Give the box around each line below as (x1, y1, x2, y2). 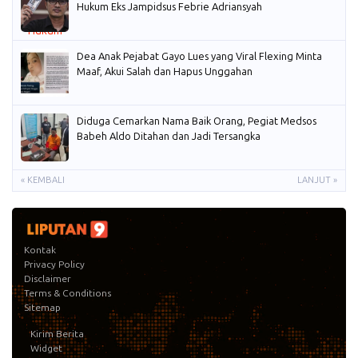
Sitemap (24, 302, 61, 313)
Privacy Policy (24, 259, 85, 270)
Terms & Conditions (24, 288, 111, 299)
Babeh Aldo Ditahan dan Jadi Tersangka (77, 130, 261, 142)
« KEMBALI (21, 175, 65, 185)
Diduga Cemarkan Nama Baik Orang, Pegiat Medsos (77, 115, 316, 127)
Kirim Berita (30, 328, 84, 340)
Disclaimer (24, 273, 71, 284)
